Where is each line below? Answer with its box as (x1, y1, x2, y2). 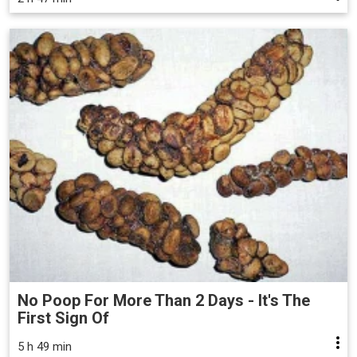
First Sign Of (18, 308, 109, 328)
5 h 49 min (18, 339, 72, 354)
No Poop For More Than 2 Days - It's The (18, 290, 310, 310)
